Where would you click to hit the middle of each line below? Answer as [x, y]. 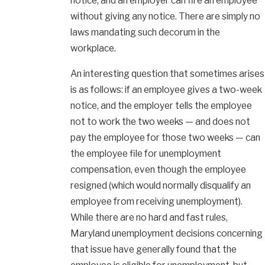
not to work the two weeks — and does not [161, 121]
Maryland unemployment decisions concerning [167, 233]
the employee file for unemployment [146, 153]
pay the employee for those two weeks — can [166, 137]
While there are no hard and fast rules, [149, 217]
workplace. [93, 49]
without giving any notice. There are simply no [166, 17]
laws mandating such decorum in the [146, 33]
